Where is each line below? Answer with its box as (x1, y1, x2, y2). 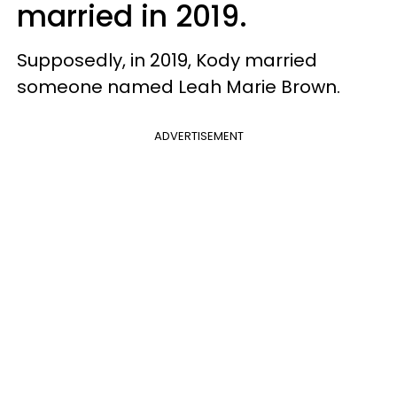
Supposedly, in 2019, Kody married (17, 47, 317, 73)
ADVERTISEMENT (153, 127, 244, 144)
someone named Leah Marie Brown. (17, 74, 345, 99)
